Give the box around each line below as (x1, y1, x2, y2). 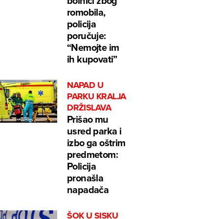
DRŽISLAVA (67, 101, 111, 114)
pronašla (67, 171, 104, 185)
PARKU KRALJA (67, 90, 126, 103)
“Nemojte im (67, 40, 119, 55)
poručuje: (67, 28, 106, 43)
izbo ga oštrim (67, 135, 126, 150)
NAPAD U (67, 79, 104, 92)
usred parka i (67, 124, 122, 138)
